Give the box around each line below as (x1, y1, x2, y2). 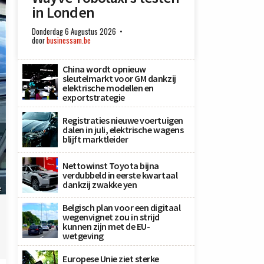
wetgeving (62, 230, 104, 242)
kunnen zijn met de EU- (62, 220, 150, 232)
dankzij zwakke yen (62, 179, 137, 190)
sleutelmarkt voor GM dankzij (62, 72, 176, 84)
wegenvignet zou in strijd (62, 211, 160, 223)
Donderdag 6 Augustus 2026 (32, 26, 116, 37)
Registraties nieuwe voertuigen (62, 114, 183, 126)
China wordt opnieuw (62, 63, 146, 75)
